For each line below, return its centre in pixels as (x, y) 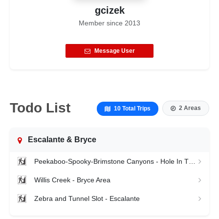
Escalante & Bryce (62, 139)
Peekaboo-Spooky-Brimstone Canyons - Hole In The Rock (192, 161)
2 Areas (190, 108)
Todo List (40, 108)
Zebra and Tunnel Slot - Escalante (87, 198)
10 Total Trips (132, 108)
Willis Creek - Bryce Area (72, 180)
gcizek (109, 10)
